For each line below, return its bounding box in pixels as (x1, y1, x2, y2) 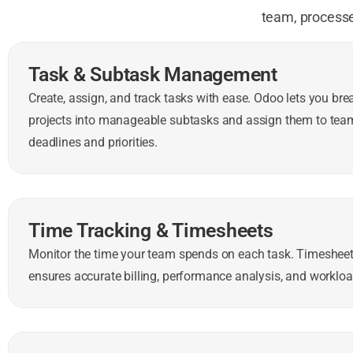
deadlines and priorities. (28, 134, 158, 150)
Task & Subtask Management (28, 62, 277, 86)
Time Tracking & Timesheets (28, 218, 273, 242)
